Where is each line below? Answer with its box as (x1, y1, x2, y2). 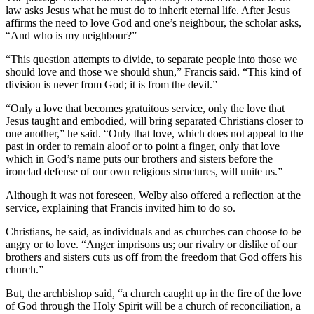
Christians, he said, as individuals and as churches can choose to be (6, 226, 301, 238)
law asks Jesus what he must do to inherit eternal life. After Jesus (6, 4, 290, 16)
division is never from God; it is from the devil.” (6, 78, 217, 90)
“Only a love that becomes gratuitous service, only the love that (6, 102, 285, 114)
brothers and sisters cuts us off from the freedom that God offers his (6, 251, 302, 263)
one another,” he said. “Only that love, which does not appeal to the (6, 128, 303, 139)
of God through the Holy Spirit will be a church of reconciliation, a (6, 300, 301, 312)
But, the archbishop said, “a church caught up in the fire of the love (6, 287, 301, 299)
